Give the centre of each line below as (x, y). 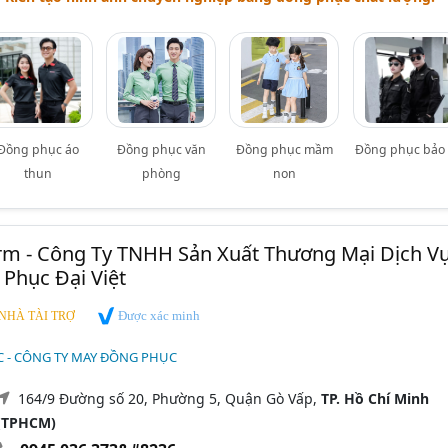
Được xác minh (157, 316)
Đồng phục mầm (284, 150)
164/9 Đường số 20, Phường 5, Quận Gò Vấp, (169, 398)
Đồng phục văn (161, 150)
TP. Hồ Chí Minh (374, 398)
